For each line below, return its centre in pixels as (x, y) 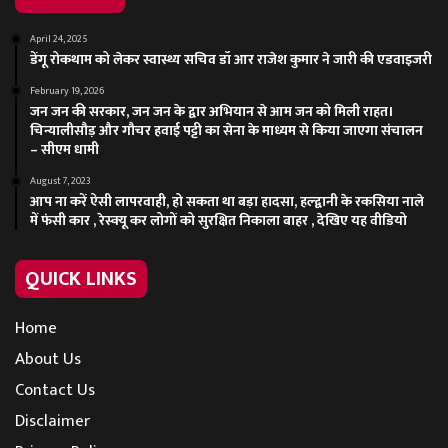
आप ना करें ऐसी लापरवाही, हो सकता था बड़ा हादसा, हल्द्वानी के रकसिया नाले (227, 201)
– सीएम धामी (64, 149)
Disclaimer (52, 420)
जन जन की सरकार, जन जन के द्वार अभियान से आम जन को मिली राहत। (211, 111)
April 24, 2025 (59, 38)
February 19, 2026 (67, 90)
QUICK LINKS (81, 278)
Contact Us (55, 389)
